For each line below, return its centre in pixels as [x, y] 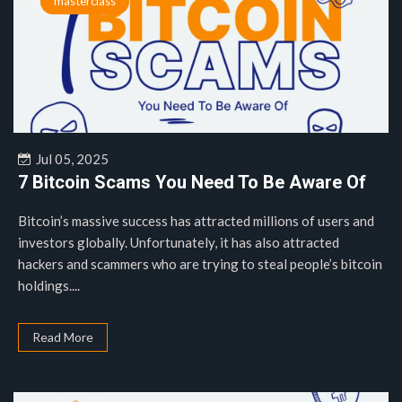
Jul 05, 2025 [70, 159]
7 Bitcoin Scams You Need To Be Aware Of [192, 182]
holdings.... [49, 285]
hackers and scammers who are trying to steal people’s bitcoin [200, 264]
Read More [63, 337]
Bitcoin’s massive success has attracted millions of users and [196, 221]
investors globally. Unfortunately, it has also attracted [179, 242]
